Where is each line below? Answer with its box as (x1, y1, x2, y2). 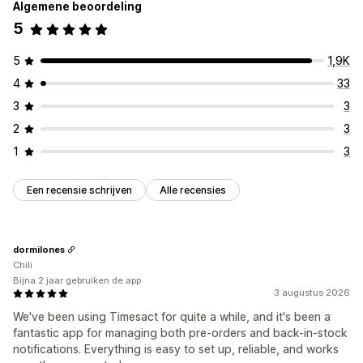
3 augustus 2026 (274, 287, 350, 299)
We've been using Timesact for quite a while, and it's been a (13, 310, 331, 324)
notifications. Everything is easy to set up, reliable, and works (13, 342, 339, 357)
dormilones (13, 243, 65, 255)
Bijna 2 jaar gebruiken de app (13, 275, 141, 287)
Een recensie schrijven (27, 184, 132, 197)
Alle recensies (160, 184, 226, 197)
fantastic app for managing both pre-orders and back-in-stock (13, 326, 348, 340)
